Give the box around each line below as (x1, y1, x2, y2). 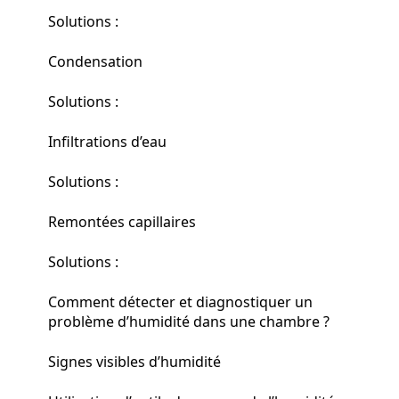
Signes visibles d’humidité (48, 351, 221, 371)
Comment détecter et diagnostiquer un (48, 291, 313, 312)
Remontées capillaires (48, 211, 196, 232)
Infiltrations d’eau (48, 131, 167, 151)
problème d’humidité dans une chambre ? (48, 311, 330, 331)
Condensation (48, 51, 142, 71)
